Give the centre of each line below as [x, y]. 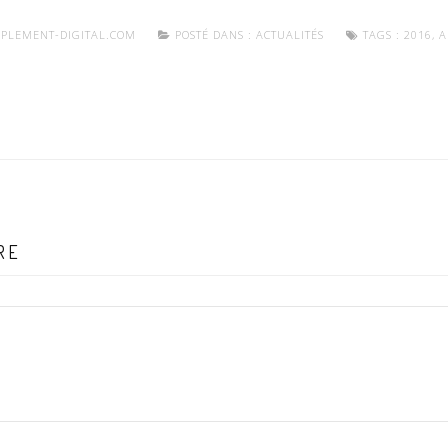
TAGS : [381, 35]
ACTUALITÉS [289, 35]
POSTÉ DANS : [213, 35]
